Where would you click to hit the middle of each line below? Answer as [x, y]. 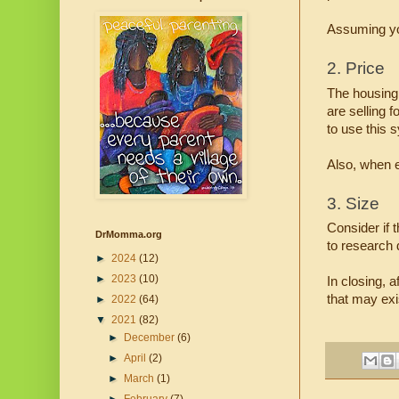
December [151, 338]
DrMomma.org [129, 235]
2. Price [356, 69]
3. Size [353, 204]
